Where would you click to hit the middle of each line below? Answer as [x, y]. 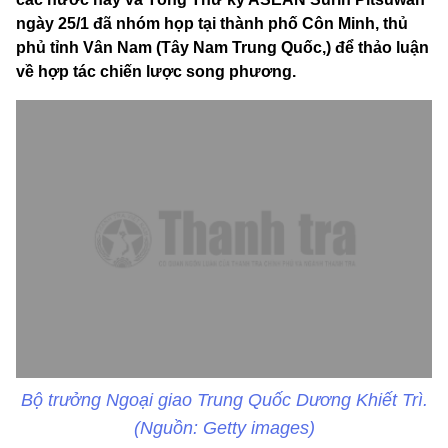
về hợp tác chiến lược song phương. [156, 72]
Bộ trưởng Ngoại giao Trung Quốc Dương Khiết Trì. [224, 399]
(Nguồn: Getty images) [224, 427]
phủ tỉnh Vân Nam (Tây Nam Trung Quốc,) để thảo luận [222, 48]
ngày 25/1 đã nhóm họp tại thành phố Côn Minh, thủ [212, 24]
